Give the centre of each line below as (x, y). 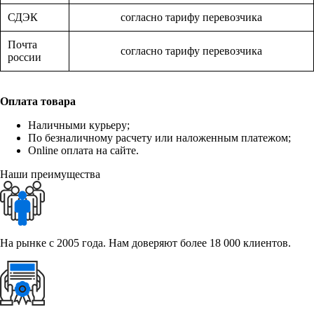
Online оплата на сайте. (83, 151)
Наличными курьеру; (79, 125)
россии (25, 57)
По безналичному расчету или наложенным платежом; (159, 138)
